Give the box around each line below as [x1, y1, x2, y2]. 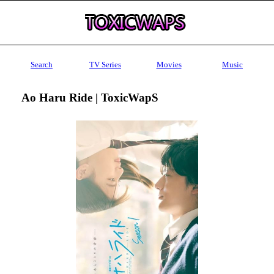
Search [31, 60, 53, 69]
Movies [156, 60, 182, 69]
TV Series [89, 60, 121, 69]
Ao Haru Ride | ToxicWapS [21, 91, 158, 104]
